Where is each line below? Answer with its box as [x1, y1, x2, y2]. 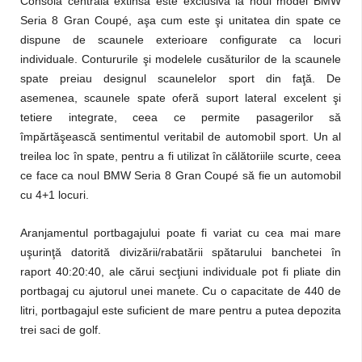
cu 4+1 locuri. [20, 188, 89, 201]
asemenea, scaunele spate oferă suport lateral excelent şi [20, 91, 341, 104]
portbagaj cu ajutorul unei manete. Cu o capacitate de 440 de [20, 284, 341, 297]
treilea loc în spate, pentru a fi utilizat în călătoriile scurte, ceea [20, 149, 341, 162]
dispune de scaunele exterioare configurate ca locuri [20, 33, 341, 46]
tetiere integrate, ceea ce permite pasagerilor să [20, 111, 341, 124]
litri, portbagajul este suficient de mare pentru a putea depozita [20, 304, 341, 317]
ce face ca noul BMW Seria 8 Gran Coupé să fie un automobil [20, 169, 341, 182]
